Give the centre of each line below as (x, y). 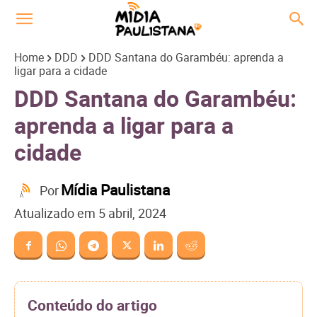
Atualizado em (55, 213)
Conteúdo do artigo (92, 305)
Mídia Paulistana (115, 190)
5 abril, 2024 (132, 213)
